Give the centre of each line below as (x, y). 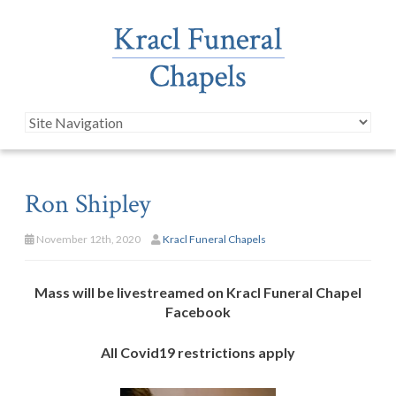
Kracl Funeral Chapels (214, 239)
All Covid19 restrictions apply (198, 352)
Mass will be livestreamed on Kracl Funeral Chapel (198, 292)
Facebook (198, 311)
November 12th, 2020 (88, 239)
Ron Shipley (88, 204)
